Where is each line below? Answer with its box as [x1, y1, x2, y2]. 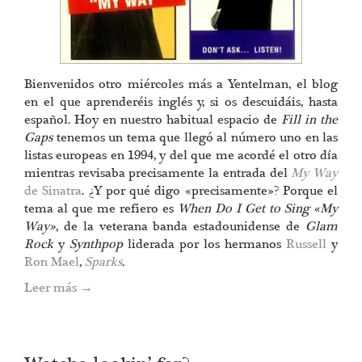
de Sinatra [24, 182, 82, 200]
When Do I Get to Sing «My [178, 200, 338, 217]
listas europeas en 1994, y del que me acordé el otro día [24, 146, 338, 164]
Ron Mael [24, 253, 79, 271]
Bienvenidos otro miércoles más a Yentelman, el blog [24, 75, 338, 93]
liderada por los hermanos [123, 235, 286, 253]
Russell [286, 235, 331, 253]
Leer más [24, 279, 80, 297]
